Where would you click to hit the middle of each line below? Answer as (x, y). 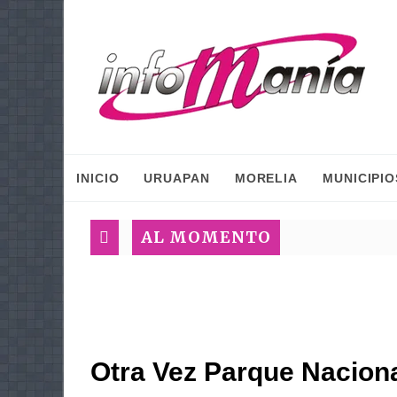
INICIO (98, 178)
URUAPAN (177, 178)
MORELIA (266, 178)
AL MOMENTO (206, 237)
